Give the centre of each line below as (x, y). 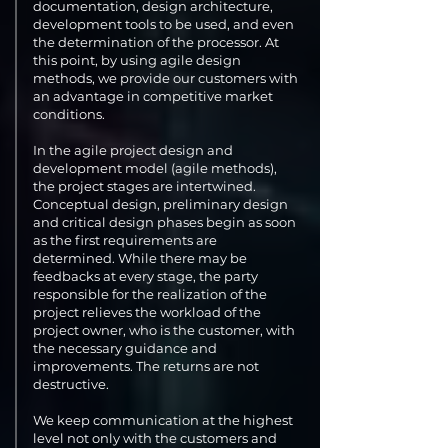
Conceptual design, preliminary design (160, 204)
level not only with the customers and (155, 438)
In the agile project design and (133, 150)
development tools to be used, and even (163, 24)
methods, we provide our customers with (165, 78)
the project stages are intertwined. (144, 186)
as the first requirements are (125, 240)
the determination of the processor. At (156, 42)
